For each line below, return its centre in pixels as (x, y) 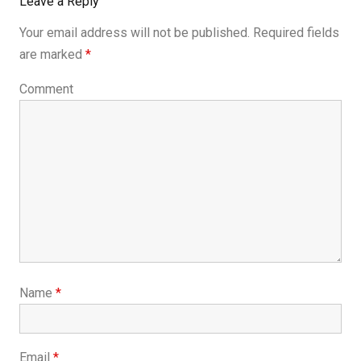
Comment (46, 89)
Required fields (295, 33)
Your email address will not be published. (135, 33)
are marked (52, 55)
